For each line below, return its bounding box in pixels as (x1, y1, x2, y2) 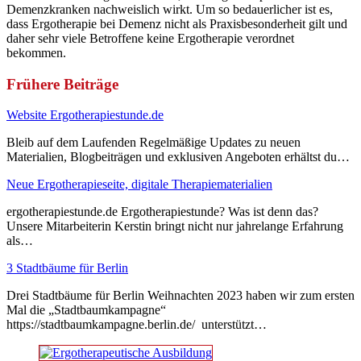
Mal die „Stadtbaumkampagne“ (6, 303, 166, 317)
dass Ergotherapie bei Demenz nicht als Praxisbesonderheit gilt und (6, 16, 347, 31)
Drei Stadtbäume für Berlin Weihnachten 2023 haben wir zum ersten (6, 288, 355, 303)
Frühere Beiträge (6, 75, 118, 93)
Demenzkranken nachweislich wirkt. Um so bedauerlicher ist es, (6, 2, 333, 16)
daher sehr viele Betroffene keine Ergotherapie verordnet (6, 31, 294, 45)
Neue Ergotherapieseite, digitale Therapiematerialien (6, 177, 272, 192)
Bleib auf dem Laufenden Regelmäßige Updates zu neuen (6, 135, 301, 150)
